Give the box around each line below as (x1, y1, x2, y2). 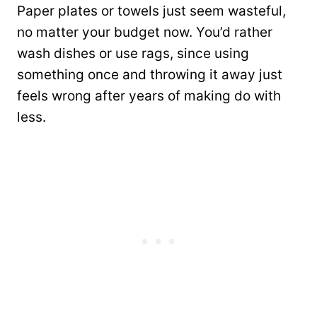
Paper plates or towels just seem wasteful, (17, 2, 286, 19)
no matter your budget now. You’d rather (17, 23, 272, 40)
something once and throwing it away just (17, 66, 282, 83)
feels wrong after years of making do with (17, 87, 281, 104)
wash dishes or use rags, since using (17, 45, 249, 62)
